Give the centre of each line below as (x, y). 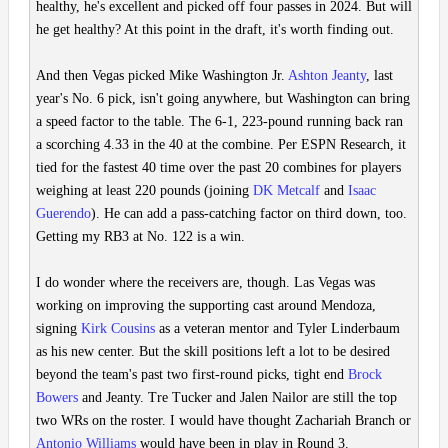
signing (58, 329)
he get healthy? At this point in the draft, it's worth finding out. (215, 30)
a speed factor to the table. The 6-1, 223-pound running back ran (219, 122)
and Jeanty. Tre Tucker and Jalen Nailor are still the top (237, 398)
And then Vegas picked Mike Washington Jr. (162, 76)
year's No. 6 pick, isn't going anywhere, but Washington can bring (223, 99)
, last (379, 76)
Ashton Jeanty (327, 76)
